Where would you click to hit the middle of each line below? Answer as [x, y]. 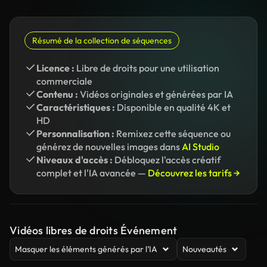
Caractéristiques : [76, 107]
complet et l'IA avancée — [92, 173]
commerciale [64, 81]
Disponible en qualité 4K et [173, 107]
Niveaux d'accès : [74, 160]
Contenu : [57, 94]
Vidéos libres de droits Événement [94, 230]
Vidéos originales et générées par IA [156, 94]
